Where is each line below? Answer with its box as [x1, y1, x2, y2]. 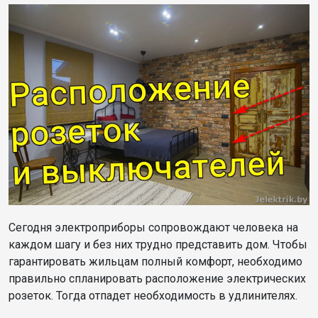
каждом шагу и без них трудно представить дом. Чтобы [9, 237, 307, 251]
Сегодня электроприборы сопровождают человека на [9, 220, 298, 234]
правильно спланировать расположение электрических [9, 271, 306, 285]
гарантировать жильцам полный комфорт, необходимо [9, 254, 302, 268]
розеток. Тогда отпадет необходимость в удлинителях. [9, 288, 297, 302]
